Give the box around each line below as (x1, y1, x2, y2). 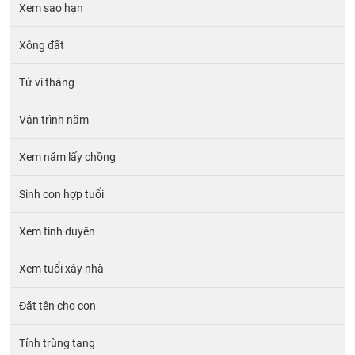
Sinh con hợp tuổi (19, 187, 104, 200)
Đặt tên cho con (19, 299, 96, 312)
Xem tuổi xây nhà (19, 261, 104, 275)
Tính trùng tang (19, 336, 95, 349)
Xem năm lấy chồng (19, 150, 116, 163)
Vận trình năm (19, 113, 89, 126)
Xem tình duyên (19, 224, 95, 238)
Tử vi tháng (19, 75, 74, 89)
